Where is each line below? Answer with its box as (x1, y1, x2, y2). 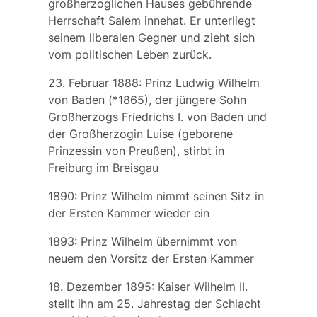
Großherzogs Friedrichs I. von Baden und (47, 110, 267, 125)
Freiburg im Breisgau (47, 161, 158, 175)
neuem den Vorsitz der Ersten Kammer (47, 251, 254, 266)
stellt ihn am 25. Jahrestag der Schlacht (47, 296, 261, 311)
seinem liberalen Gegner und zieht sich (47, 30, 255, 45)
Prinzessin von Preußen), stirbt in (47, 144, 224, 158)
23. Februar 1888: (47, 76, 145, 91)
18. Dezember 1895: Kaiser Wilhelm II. (47, 279, 248, 294)
